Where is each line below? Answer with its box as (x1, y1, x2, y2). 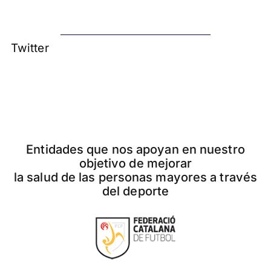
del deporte (102, 184, 169, 199)
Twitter (11, 41, 49, 56)
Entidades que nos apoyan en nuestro (26, 142, 245, 157)
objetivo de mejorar (79, 156, 192, 171)
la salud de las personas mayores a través (13, 170, 258, 185)
